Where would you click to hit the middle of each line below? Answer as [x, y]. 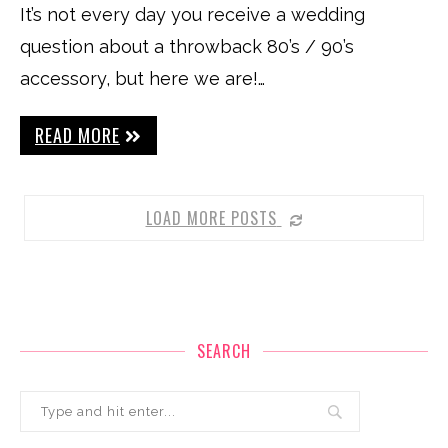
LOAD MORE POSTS [211, 218]
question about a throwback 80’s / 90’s [187, 46]
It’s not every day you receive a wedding [192, 14]
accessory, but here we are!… [142, 78]
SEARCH [224, 351]
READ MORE [77, 135]
